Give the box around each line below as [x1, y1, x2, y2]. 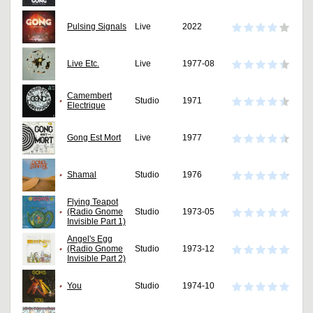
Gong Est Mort [67, 133, 121, 143]
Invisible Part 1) [67, 217, 126, 227]
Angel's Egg [67, 234, 112, 245]
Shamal [67, 170, 96, 180]
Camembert [67, 91, 112, 101]
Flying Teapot [67, 197, 118, 208]
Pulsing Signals [67, 22, 126, 32]
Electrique [67, 101, 105, 111]
